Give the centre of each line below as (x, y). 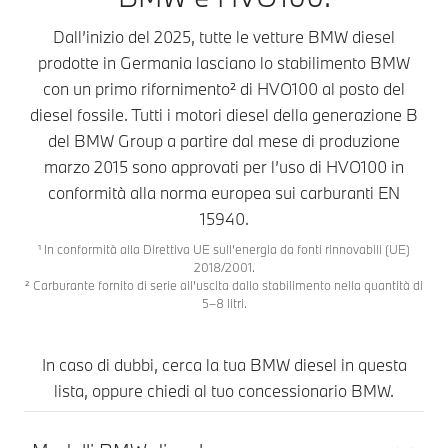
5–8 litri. (224, 303)
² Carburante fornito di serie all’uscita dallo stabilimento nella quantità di (224, 285)
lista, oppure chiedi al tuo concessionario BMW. (224, 391)
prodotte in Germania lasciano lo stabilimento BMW (224, 63)
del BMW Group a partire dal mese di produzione (224, 141)
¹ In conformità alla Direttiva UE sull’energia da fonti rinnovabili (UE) (224, 249)
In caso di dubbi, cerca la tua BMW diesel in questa (224, 365)
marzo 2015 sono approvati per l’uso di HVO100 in (224, 167)
